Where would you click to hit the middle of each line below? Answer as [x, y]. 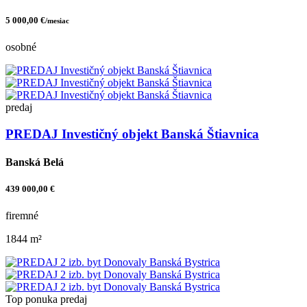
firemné [22, 216]
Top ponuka [32, 299]
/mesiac [57, 20]
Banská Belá [35, 162]
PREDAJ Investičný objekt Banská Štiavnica [132, 134]
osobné [21, 47]
